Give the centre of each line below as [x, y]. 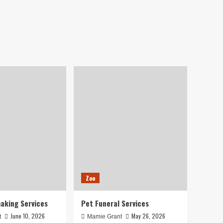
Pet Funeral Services [115, 203]
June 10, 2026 [28, 216]
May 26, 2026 [148, 216]
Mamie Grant [105, 217]
